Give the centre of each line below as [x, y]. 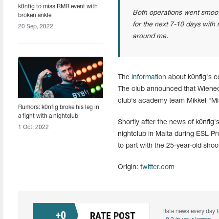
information [149, 77]
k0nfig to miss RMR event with [58, 7]
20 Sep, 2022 [36, 27]
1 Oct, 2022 [33, 127]
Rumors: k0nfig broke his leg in [59, 107]
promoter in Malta [41, 125]
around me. [150, 36]
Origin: [129, 167]
